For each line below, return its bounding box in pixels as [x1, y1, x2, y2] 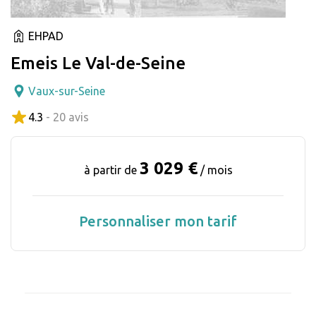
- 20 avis [46, 110, 89, 123]
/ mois [200, 163, 233, 176]
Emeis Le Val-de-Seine [11, 53, 186, 73]
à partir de [83, 163, 140, 176]
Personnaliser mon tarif [79, 212, 237, 229]
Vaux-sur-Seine [28, 84, 105, 97]
